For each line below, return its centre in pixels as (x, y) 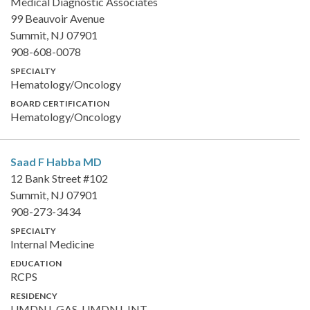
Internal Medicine (52, 244)
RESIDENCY (34, 295)
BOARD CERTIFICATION (60, 103)
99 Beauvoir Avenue (57, 18)
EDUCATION (36, 263)
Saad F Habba (47, 161)
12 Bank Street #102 (59, 178)
